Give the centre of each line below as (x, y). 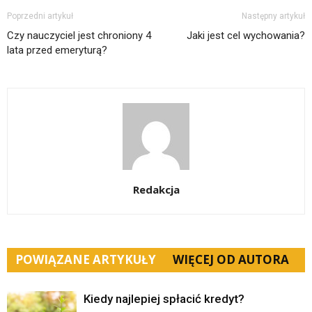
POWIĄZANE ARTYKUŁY (86, 259)
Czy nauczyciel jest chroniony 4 (79, 36)
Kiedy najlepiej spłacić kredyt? (164, 299)
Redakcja (156, 189)
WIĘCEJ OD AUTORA (231, 259)
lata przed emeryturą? (57, 50)
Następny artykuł (273, 16)
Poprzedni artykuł (40, 16)
